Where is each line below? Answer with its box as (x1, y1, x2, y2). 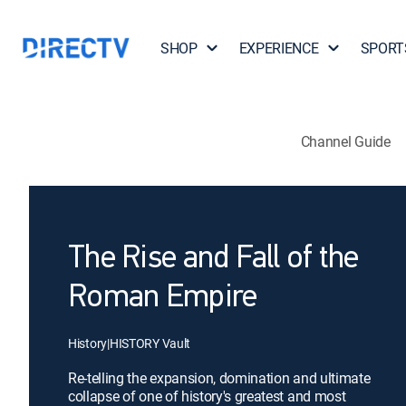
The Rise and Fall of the (68, 243, 359, 275)
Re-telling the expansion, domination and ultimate (68, 368, 371, 388)
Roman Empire (68, 282, 257, 314)
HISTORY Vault (109, 334, 191, 352)
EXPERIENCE (238, 38, 319, 58)
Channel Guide (300, 130, 391, 151)
